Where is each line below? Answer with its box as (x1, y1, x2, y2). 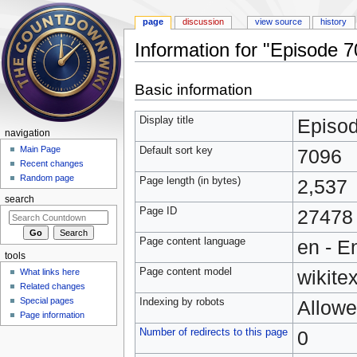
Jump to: (134, 61, 175, 73)
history (320, 17, 347, 27)
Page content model (139, 265, 232, 277)
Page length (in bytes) (139, 175, 241, 186)
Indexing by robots (139, 296, 225, 308)
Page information (20, 310, 85, 320)
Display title (139, 114, 194, 126)
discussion (182, 17, 225, 27)
